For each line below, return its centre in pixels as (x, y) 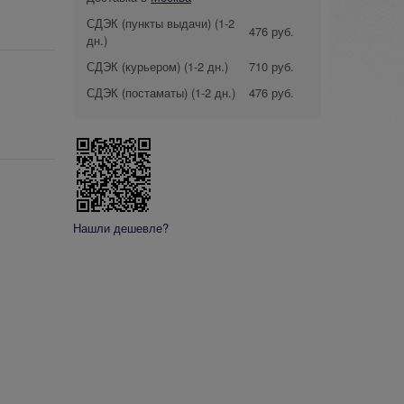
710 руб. (271, 66)
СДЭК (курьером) (133, 66)
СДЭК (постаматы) (137, 92)
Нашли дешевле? (121, 227)
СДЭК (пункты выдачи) (149, 23)
